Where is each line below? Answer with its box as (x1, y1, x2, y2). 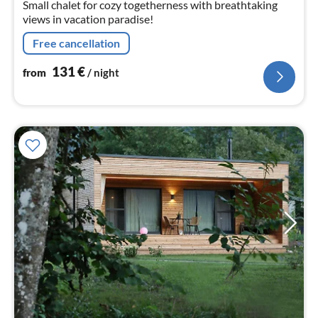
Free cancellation (33, 35, 120, 50)
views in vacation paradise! (23, 11, 153, 26)
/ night (87, 65, 119, 79)
